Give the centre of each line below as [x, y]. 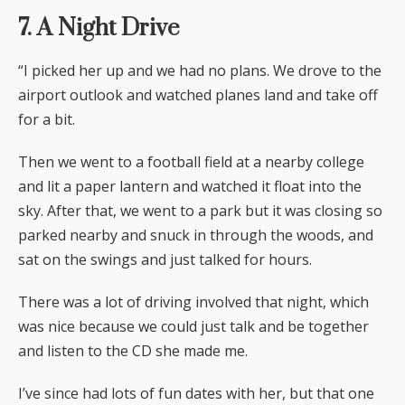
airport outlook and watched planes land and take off [198, 95]
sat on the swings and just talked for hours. [165, 260]
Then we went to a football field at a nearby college [191, 162]
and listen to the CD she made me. [133, 351]
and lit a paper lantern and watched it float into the [190, 187]
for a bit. [47, 120]
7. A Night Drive [99, 29]
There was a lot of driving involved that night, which [193, 302]
